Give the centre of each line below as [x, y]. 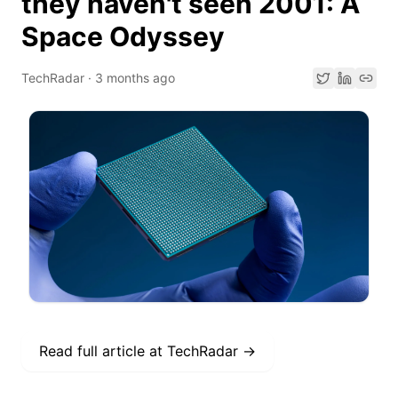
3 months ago [135, 78]
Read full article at [103, 350]
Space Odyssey [123, 36]
